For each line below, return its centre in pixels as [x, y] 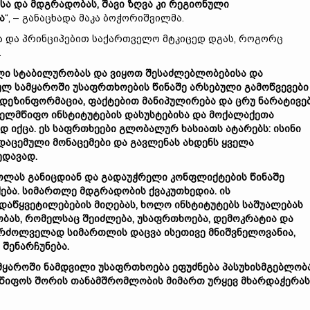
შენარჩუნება [35, 246]
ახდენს [201, 143]
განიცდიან [55, 177]
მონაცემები [82, 143]
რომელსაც [52, 219]
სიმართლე [49, 191]
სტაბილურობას [52, 73]
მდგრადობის [113, 191]
